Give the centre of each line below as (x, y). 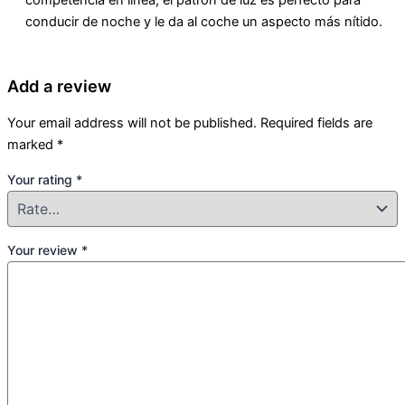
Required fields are (316, 123)
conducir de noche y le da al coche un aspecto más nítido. (204, 21)
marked (32, 145)
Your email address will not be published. (132, 123)
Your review (44, 250)
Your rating (42, 179)
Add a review (59, 85)
